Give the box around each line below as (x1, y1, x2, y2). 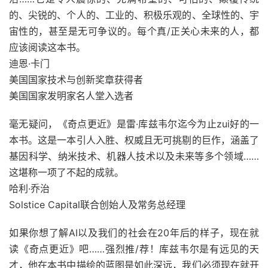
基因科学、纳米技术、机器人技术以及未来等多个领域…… (9, 150, 259, 162)
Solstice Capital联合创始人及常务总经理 (9, 199, 185, 211)
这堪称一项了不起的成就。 (9, 166, 124, 178)
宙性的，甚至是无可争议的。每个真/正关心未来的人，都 (9, 25, 259, 37)
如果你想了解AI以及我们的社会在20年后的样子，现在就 (9, 227, 259, 239)
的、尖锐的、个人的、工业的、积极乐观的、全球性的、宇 (9, 9, 259, 21)
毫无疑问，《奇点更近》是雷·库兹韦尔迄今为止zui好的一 (9, 118, 259, 130)
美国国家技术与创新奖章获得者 (9, 74, 143, 86)
